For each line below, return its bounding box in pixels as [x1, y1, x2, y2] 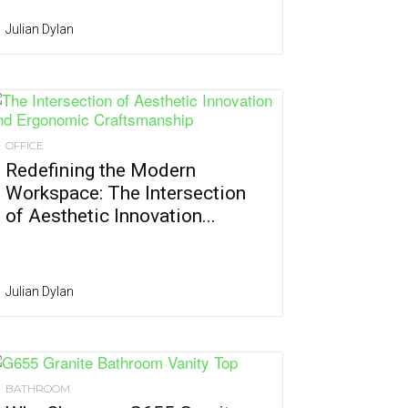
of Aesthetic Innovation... [5, 205, 216, 228]
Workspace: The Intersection [5, 182, 246, 205]
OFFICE [5, 138, 44, 153]
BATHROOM [5, 382, 70, 396]
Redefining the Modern [5, 159, 196, 182]
